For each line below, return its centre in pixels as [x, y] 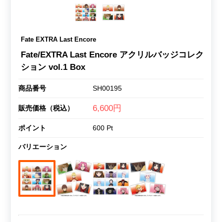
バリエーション [42, 146]
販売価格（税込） [46, 108]
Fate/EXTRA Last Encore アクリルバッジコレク [112, 55]
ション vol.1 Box [53, 67]
